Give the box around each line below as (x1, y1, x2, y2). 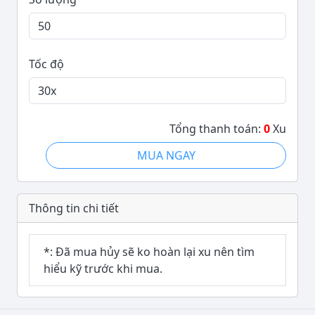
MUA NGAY (136, 148, 195, 163)
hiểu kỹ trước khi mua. (44, 261, 162, 276)
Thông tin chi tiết (29, 200, 119, 216)
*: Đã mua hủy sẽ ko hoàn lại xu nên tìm (44, 244, 255, 259)
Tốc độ (29, 56, 64, 72)
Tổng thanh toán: (169, 121, 264, 136)
